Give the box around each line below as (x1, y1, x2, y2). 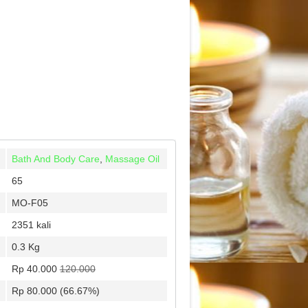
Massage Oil (104, 153, 159, 164)
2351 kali (11, 219, 51, 230)
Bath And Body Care (11, 153, 100, 164)
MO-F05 (11, 197, 48, 208)
